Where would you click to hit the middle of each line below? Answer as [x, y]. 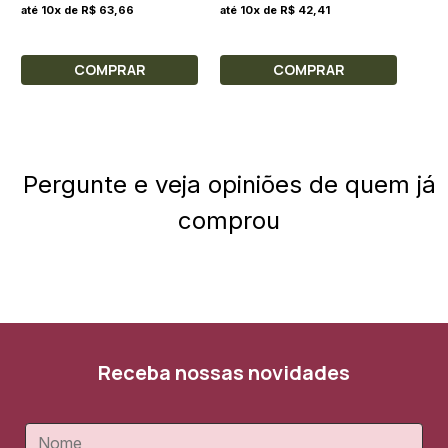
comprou [229, 221]
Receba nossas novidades [224, 373]
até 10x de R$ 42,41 [275, 10]
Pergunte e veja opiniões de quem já [229, 185]
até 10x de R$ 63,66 [77, 10]
